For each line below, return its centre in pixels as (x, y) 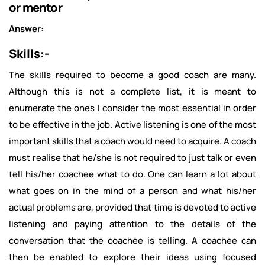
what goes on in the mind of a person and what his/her (132, 191)
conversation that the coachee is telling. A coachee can (132, 240)
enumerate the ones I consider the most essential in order (132, 108)
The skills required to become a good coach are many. (132, 75)
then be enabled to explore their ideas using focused (132, 257)
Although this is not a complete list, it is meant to (132, 91)
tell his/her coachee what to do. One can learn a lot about (132, 174)
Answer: (26, 29)
